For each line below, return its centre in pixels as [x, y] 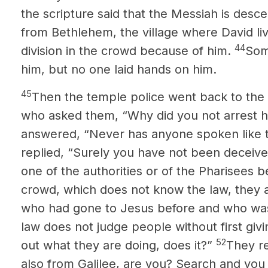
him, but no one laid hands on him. [119, 69]
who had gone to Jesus [87, 208]
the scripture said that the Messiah [119, 14]
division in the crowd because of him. [128, 51]
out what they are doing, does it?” [117, 245]
